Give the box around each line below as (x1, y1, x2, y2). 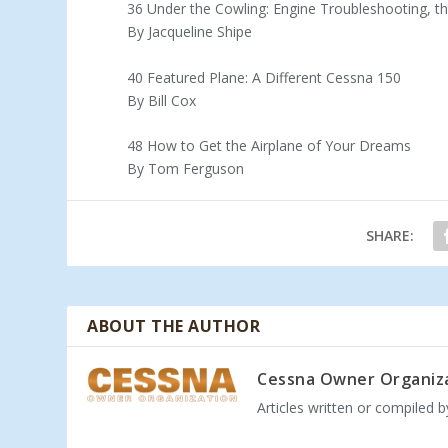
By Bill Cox (127, 90, 197, 110)
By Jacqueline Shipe (127, 22, 253, 42)
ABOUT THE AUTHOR (87, 314, 261, 337)
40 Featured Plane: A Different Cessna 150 (127, 67, 402, 87)
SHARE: (365, 225, 414, 245)
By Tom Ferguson (127, 158, 245, 178)
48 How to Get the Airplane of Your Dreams (127, 135, 412, 155)
